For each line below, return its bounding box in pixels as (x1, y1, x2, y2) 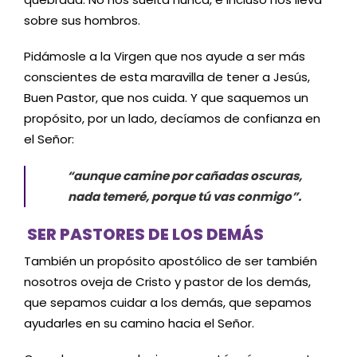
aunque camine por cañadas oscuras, (73, 167, 302, 184)
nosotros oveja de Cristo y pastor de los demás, (24, 273, 311, 290)
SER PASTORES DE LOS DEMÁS (27, 222, 264, 245)
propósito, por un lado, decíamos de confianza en (24, 110, 320, 127)
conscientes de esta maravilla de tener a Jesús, (24, 69, 310, 86)
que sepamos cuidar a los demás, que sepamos (24, 293, 312, 311)
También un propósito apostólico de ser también (24, 252, 317, 269)
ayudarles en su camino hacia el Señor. (24, 314, 254, 331)
